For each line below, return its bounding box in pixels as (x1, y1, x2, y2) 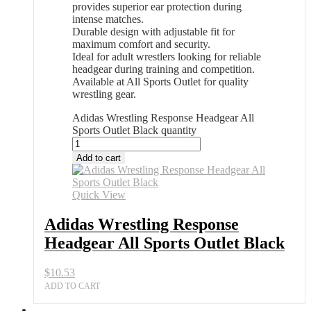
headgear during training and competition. (72, 62, 255, 75)
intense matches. (72, 12, 144, 25)
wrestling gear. (72, 87, 136, 100)
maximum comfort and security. (72, 37, 210, 50)
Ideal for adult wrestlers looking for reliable (72, 50, 261, 62)
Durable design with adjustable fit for (72, 25, 235, 37)
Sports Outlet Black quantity (72, 124, 196, 136)
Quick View (72, 188, 126, 201)
